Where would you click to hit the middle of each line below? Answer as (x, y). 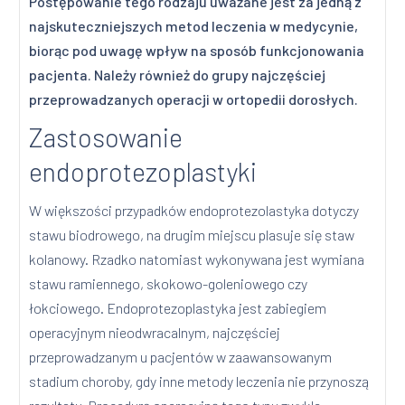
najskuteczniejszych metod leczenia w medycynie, (194, 26)
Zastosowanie (106, 137)
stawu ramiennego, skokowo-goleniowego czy (169, 284)
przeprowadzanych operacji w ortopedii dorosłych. (194, 99)
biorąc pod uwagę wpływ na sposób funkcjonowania (197, 51)
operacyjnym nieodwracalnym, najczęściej (155, 333)
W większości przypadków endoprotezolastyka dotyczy (194, 211)
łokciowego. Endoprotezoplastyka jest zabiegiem (178, 308)
